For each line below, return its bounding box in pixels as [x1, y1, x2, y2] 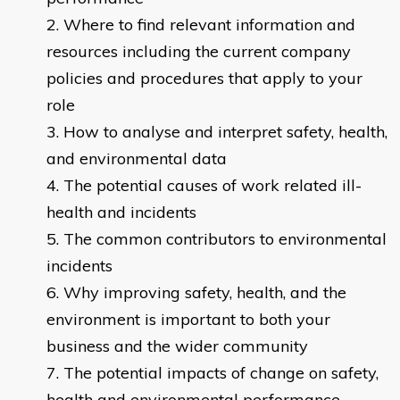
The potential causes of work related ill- [63, 175, 362, 196]
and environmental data [46, 148, 227, 170]
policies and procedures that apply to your [46, 68, 362, 89]
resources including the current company [46, 41, 351, 62]
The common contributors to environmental [63, 229, 387, 250]
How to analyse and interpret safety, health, [63, 121, 387, 143]
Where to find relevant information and [63, 14, 355, 36]
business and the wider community [46, 336, 308, 357]
